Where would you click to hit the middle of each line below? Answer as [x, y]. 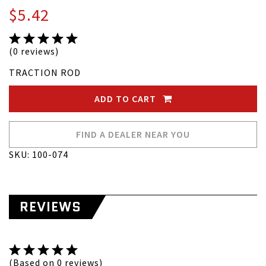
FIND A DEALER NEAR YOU [133, 134]
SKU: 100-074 [39, 154]
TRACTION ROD [45, 72]
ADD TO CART [126, 99]
